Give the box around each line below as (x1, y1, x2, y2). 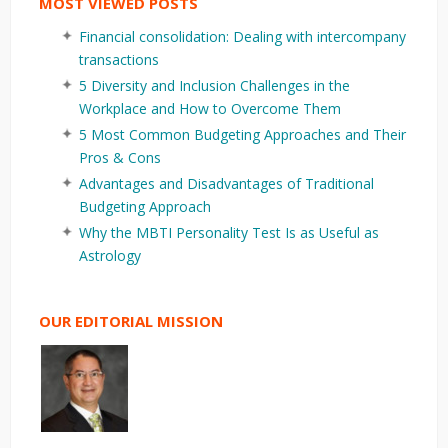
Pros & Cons (79, 147, 161, 167)
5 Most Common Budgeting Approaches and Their (79, 124, 406, 144)
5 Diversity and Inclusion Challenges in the (79, 75, 350, 95)
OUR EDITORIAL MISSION (39, 310, 223, 331)
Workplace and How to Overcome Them (79, 98, 341, 118)
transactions (79, 49, 159, 69)
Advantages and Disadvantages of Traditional (79, 173, 374, 193)
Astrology (79, 245, 141, 265)
